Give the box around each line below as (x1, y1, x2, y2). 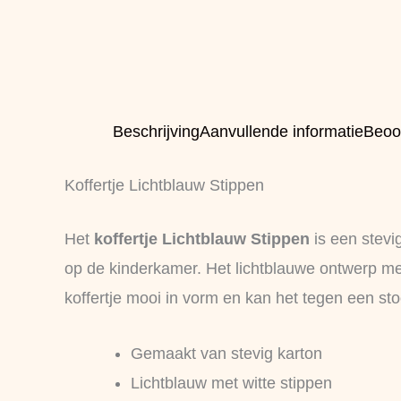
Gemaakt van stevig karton (131, 344, 322, 363)
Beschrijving (113, 123, 200, 141)
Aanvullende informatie (200, 123, 363, 141)
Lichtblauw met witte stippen (131, 373, 332, 392)
